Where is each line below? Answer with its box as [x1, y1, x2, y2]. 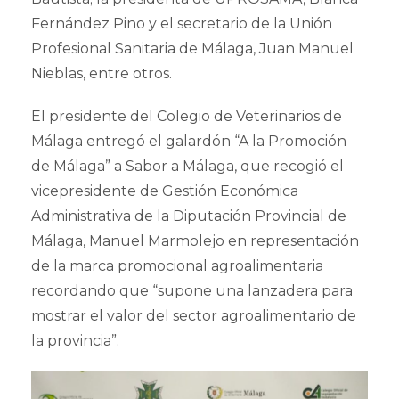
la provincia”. [31, 332, 119, 350]
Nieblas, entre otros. [31, 65, 172, 83]
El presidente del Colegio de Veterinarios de [31, 108, 342, 126]
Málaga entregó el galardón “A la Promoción [31, 133, 346, 151]
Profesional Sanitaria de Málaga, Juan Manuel [31, 40, 354, 58]
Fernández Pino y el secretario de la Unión [31, 15, 332, 33]
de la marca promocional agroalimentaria [31, 257, 323, 275]
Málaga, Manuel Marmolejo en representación [31, 232, 359, 250]
